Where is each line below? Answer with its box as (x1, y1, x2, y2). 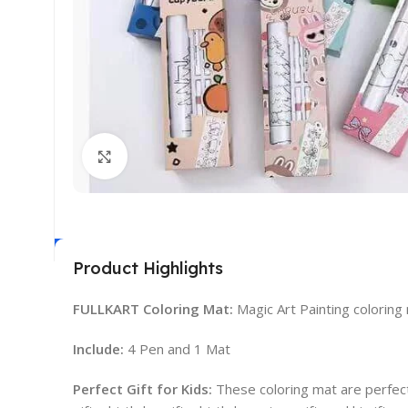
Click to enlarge (127, 148, 227, 165)
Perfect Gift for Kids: (73, 379, 212, 398)
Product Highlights (73, 257, 223, 279)
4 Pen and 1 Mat (124, 339, 230, 358)
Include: (73, 339, 124, 358)
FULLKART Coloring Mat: (73, 299, 233, 318)
